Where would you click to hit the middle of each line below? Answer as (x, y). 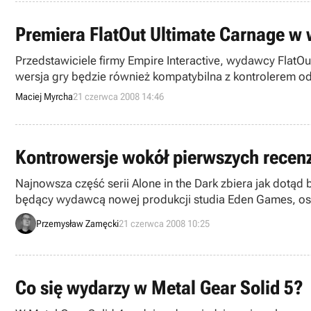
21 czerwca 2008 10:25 (164, 223)
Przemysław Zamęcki (77, 223)
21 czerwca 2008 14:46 (118, 96)
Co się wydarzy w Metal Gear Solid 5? (159, 288)
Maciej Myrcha (44, 96)
